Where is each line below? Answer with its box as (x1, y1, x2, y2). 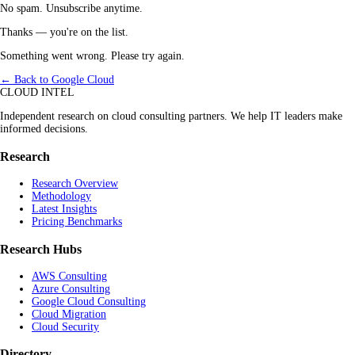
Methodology (32, 190, 91, 203)
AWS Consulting (32, 269, 107, 282)
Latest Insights (32, 203, 97, 216)
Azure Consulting (32, 282, 110, 295)
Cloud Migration (32, 307, 106, 320)
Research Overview (32, 177, 118, 190)
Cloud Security (32, 320, 99, 333)
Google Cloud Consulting (32, 295, 146, 307)
